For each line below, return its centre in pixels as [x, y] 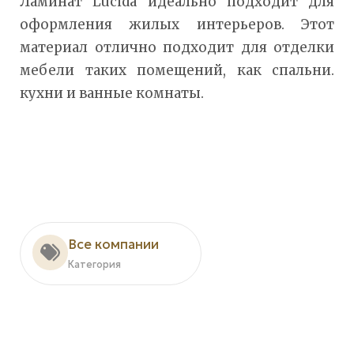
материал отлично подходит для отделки [177, 47]
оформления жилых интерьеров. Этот [177, 24]
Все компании [113, 244]
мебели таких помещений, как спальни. [177, 70]
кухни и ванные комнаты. [112, 93]
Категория [94, 264]
